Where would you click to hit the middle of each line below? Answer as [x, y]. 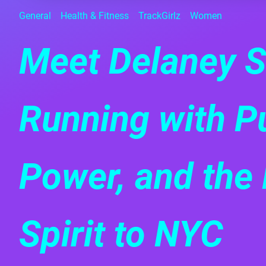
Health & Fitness [95, 16]
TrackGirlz [159, 16]
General [35, 16]
